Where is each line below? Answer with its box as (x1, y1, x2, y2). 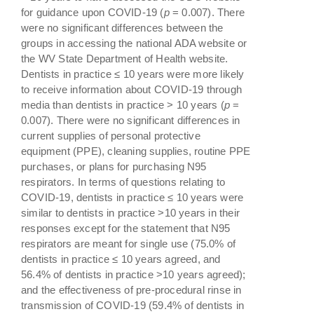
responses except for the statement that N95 (21, 221, 231, 234)
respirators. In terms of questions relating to (21, 175, 226, 188)
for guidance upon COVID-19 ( (21, 6, 164, 18)
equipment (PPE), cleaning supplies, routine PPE (21, 144, 251, 157)
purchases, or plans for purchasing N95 (21, 160, 207, 172)
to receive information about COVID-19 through (21, 83, 243, 95)
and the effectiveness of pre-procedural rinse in (21, 283, 242, 296)
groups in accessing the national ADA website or (21, 36, 247, 49)
